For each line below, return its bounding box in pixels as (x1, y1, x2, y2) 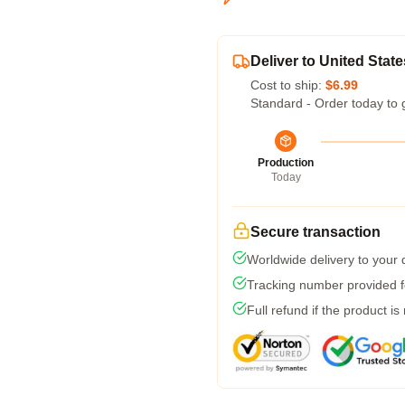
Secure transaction (250, 224, 381, 240)
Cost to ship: (250, 78, 325, 92)
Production (258, 156, 314, 169)
